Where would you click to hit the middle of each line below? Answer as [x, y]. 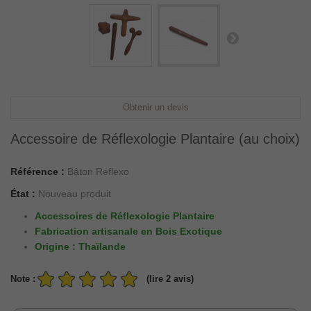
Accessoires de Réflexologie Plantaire [125, 216]
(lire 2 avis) [170, 279]
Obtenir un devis [155, 107]
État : [23, 194]
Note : [23, 279]
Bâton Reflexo [98, 171]
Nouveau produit [75, 194]
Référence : [37, 171]
